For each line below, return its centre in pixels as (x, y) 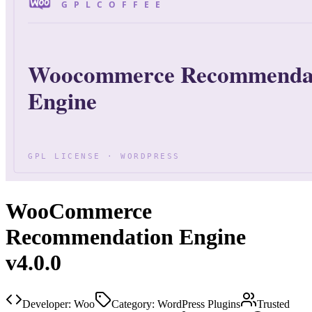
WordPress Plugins (199, 304)
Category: (133, 304)
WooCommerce (79, 211)
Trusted (273, 304)
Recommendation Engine (126, 237)
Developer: (47, 304)
